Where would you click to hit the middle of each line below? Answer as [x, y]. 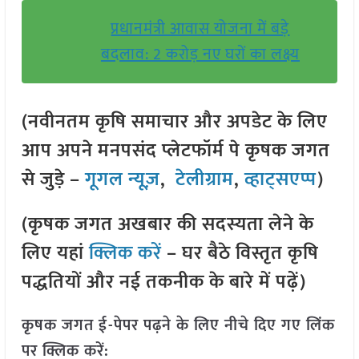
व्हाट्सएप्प [280, 180]
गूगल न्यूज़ [120, 180]
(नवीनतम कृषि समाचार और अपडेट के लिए [174, 122]
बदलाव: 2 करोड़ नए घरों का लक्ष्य [200, 55]
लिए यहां [55, 254]
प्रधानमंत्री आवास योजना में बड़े [200, 29]
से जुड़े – [50, 180]
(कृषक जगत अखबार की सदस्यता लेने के [167, 225]
